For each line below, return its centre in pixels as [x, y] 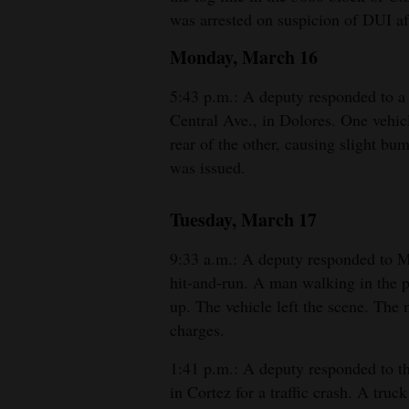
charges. [197, 330]
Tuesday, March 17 [243, 220]
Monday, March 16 [244, 58]
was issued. [208, 168]
